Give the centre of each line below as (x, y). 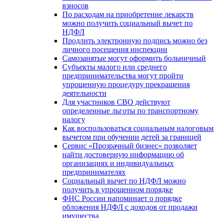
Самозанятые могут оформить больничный (134, 58)
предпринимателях (94, 172)
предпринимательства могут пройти (123, 75)
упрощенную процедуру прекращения (126, 84)
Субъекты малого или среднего (115, 67)
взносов (75, 5)
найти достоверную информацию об (123, 154)
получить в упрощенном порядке (118, 189)
